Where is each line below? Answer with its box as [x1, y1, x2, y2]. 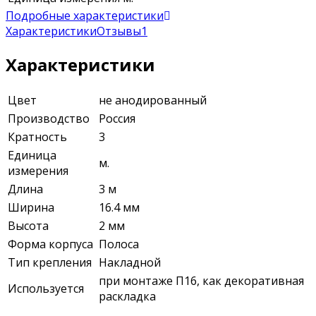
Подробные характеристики [6, 7, 164, 23]
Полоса [99, 236, 139, 252]
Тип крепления [8, 254, 92, 270]
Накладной [99, 254, 161, 270]
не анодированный [99, 92, 207, 108]
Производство [8, 110, 90, 126]
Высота [8, 217, 49, 233]
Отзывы [97, 23, 141, 39]
